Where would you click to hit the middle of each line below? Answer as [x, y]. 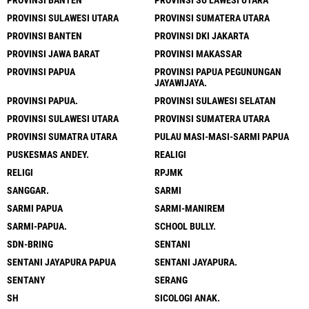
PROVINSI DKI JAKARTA [202, 36]
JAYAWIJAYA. [181, 82]
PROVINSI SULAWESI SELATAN [215, 100]
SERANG [171, 280]
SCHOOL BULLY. [185, 226]
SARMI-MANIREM [190, 208]
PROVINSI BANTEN [44, 36]
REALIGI [170, 154]
